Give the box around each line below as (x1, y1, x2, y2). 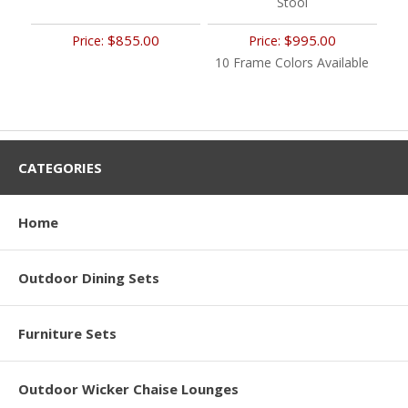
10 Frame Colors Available (215, 53, 370, 71)
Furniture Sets (18, 323, 117, 342)
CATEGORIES (18, 158, 102, 177)
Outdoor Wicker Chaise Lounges (18, 379, 239, 398)
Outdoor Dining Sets (18, 268, 159, 287)
